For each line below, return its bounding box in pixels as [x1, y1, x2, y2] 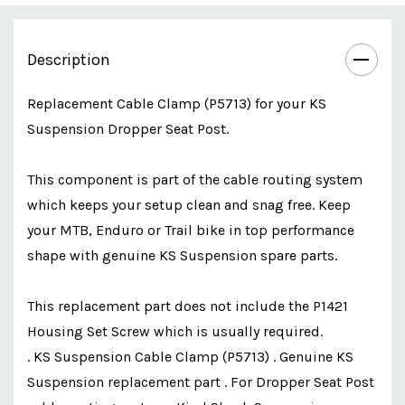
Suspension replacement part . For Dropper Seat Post [27, 372, 374, 391]
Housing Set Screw [27, 322, 150, 340]
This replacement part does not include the [27, 297, 313, 315]
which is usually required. [150, 322, 323, 340]
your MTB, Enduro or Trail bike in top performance [27, 221, 354, 239]
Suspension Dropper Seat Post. [27, 119, 229, 137]
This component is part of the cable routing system [27, 170, 363, 188]
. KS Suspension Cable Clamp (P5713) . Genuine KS [27, 347, 353, 365]
